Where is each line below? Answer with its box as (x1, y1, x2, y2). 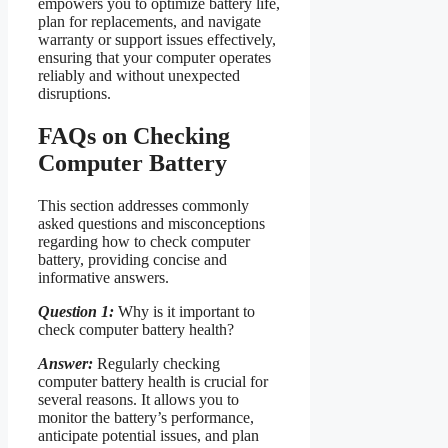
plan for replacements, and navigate (38, 13, 261, 31)
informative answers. (38, 268, 169, 286)
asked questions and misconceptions (38, 214, 265, 232)
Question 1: (38, 302, 114, 320)
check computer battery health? (38, 320, 234, 338)
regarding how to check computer (38, 232, 250, 250)
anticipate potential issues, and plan (38, 426, 259, 444)
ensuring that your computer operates (38, 49, 271, 67)
